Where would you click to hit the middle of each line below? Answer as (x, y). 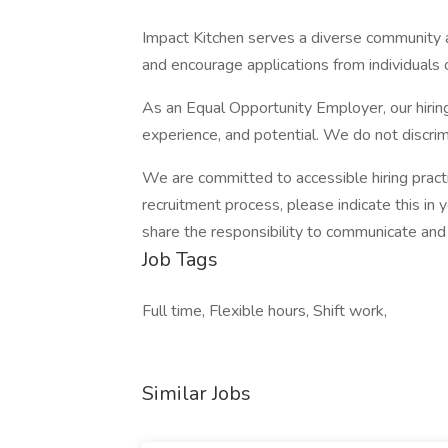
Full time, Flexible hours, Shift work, (264, 311)
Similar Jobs (196, 393)
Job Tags (180, 259)
